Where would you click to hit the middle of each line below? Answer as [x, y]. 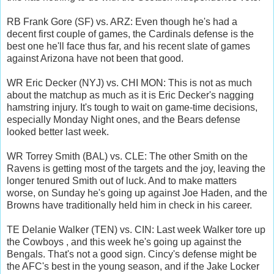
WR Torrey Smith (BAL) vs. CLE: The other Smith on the [127, 156]
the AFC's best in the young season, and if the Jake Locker [133, 266]
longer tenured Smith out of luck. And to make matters [122, 180]
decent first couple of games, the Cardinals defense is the [130, 34]
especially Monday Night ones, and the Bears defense [124, 119]
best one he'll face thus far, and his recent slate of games [128, 46]
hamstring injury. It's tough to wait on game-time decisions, [132, 107]
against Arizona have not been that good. [95, 58]
